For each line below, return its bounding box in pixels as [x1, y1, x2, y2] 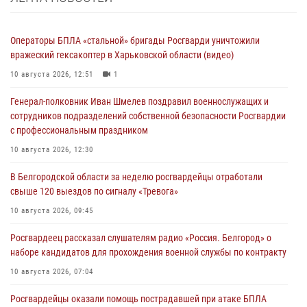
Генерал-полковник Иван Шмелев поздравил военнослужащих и [10, 95, 269, 107]
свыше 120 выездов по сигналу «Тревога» [10, 185, 178, 197]
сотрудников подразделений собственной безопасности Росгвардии [10, 110, 286, 121]
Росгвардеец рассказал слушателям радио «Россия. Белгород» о [10, 232, 271, 243]
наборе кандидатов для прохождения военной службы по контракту [10, 246, 286, 258]
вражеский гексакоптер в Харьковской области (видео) [10, 49, 234, 60]
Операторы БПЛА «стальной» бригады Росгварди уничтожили [10, 34, 260, 46]
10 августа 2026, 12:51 [10, 69, 93, 79]
